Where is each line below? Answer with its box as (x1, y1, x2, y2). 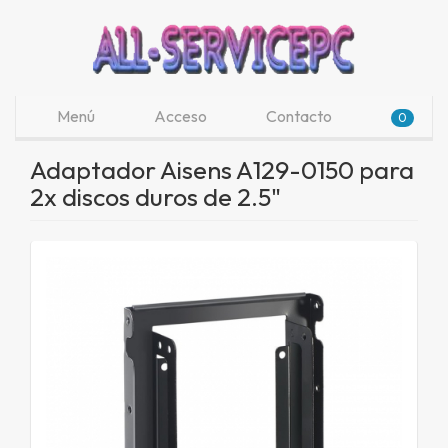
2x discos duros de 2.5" (30, 181, 281, 213)
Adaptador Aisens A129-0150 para (30, 154, 414, 186)
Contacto (263, 106, 332, 126)
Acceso (151, 106, 207, 126)
